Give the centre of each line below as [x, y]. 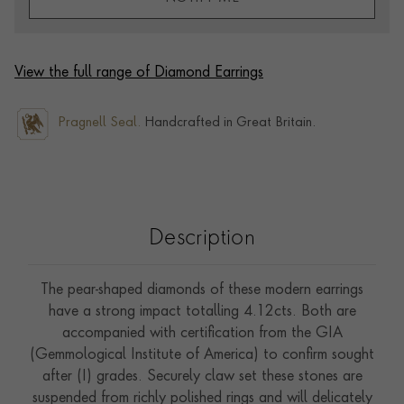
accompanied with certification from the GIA [202, 333]
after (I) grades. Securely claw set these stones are [202, 376]
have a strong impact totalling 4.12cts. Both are [202, 312]
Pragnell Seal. [99, 123]
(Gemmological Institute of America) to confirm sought [202, 355]
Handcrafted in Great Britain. [228, 123]
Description [202, 239]
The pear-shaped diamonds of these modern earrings [202, 290]
